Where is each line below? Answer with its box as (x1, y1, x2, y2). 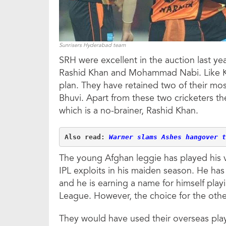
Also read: (64, 133, 109, 141)
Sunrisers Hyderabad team (59, 41, 126, 49)
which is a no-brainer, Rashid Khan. (59, 104, 198, 117)
